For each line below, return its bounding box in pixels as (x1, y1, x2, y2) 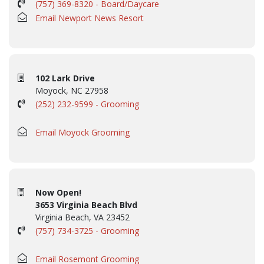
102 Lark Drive (35, 72, 95, 84)
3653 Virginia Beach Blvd (35, 199, 137, 210)
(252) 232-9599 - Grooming (35, 98, 139, 110)
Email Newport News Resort (35, 12, 144, 24)
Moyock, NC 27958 (35, 84, 108, 96)
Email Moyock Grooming (35, 126, 130, 138)
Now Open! (35, 186, 81, 198)
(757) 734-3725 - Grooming (35, 225, 139, 236)
